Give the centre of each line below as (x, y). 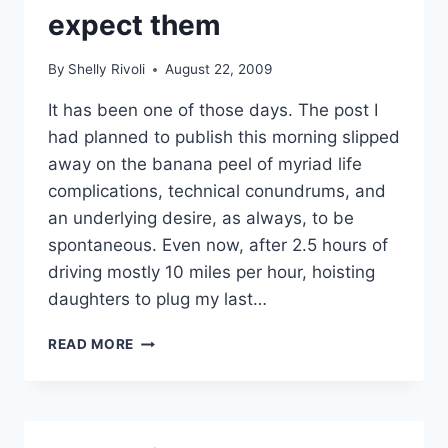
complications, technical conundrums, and (217, 191)
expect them (134, 24)
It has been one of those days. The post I (213, 110)
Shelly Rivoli (107, 69)
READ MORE (91, 344)
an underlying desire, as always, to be (201, 218)
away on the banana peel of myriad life (205, 164)
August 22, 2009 (219, 69)
